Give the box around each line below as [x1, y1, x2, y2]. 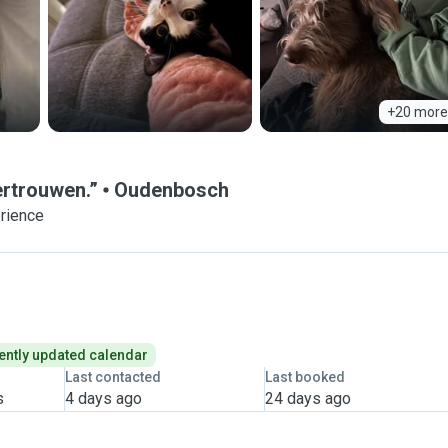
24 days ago [264, 389, 351, 408]
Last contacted [64, 369, 161, 385]
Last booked [264, 369, 345, 385]
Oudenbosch [114, 178, 229, 202]
